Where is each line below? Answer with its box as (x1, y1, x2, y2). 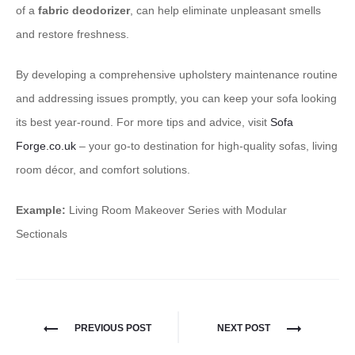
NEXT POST (216, 323, 270, 334)
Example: (16, 204, 66, 217)
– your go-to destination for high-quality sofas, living (76, 139, 338, 153)
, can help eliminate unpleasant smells (130, 4, 321, 17)
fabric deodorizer (38, 4, 130, 17)
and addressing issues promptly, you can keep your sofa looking (16, 92, 337, 105)
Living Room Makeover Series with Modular (66, 204, 287, 217)
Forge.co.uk (16, 139, 76, 153)
